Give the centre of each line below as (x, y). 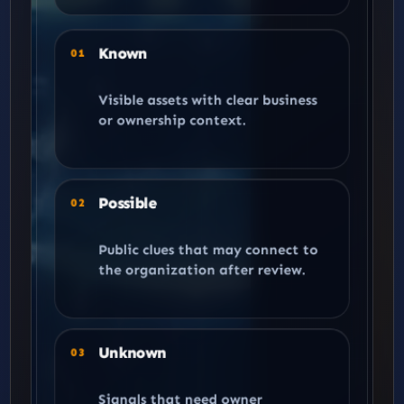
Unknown (132, 353)
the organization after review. (202, 270)
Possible (127, 203)
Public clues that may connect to (208, 250)
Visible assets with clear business (207, 100)
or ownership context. (172, 120)
